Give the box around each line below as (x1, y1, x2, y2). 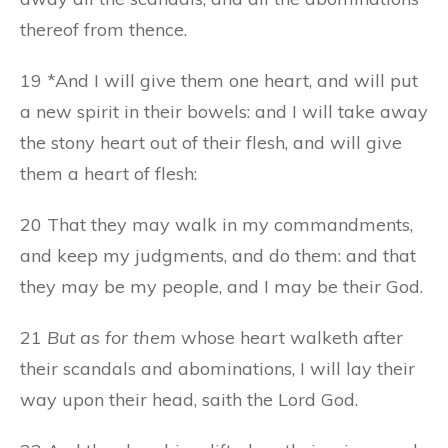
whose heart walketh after (176, 325, 403, 349)
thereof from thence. (20, 17, 187, 41)
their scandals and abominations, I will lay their (20, 356, 415, 380)
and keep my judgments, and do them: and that (20, 243, 416, 267)
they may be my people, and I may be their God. (20, 274, 423, 298)
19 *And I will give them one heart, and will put (20, 68, 418, 92)
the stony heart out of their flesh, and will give (20, 130, 402, 154)
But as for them (47, 325, 176, 349)
